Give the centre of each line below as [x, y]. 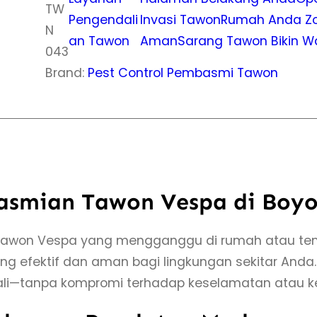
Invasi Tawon [181, 20]
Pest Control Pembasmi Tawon [183, 73]
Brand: [67, 73]
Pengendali [104, 20]
